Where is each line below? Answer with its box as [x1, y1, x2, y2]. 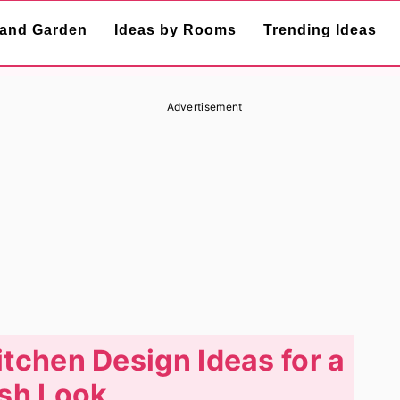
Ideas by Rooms [114, 22, 237, 37]
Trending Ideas [263, 22, 377, 37]
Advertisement [166, 100, 243, 113]
